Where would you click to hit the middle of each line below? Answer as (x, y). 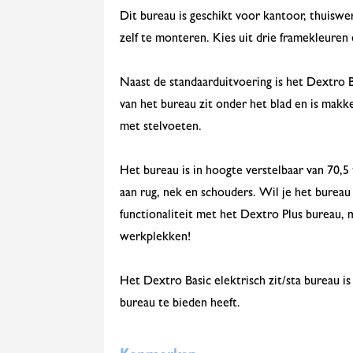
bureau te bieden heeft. (180, 304)
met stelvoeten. (161, 128)
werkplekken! (155, 238)
